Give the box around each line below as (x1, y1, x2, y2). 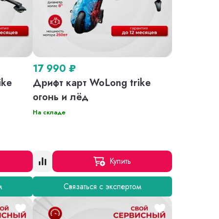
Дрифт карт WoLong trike (33, 75, 151, 90)
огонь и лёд (33, 89, 89, 104)
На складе (33, 107, 66, 117)
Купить (109, 155, 131, 167)
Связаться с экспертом (64, 180, 142, 192)
